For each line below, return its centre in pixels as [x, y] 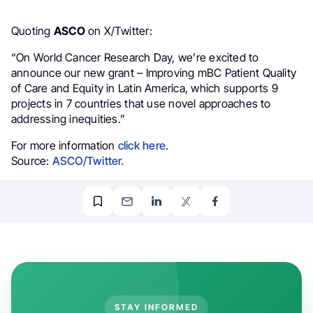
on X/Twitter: [120, 31]
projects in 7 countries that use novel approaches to [141, 103]
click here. [143, 145]
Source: [32, 161]
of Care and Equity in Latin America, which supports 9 [145, 88]
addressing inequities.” [68, 119]
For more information [65, 145]
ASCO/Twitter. [88, 161]
